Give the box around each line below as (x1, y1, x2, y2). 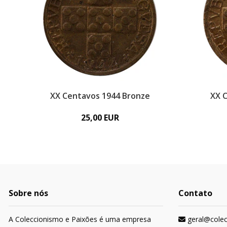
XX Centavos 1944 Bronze (50, 90, 150, 101)
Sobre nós (9, 187, 48, 199)
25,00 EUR (81, 111, 120, 123)
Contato (178, 187, 212, 199)
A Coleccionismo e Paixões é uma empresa (9, 214, 151, 224)
